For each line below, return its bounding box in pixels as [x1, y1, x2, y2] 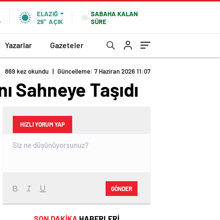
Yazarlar [5, 40, 32, 50]
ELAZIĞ [36, 10, 58, 18]
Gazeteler [50, 40, 83, 50]
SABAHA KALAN [91, 9, 138, 18]
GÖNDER [111, 185, 132, 192]
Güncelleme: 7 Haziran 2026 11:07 [57, 67, 150, 75]
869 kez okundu [5, 67, 49, 75]
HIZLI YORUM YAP [20, 121, 65, 128]
